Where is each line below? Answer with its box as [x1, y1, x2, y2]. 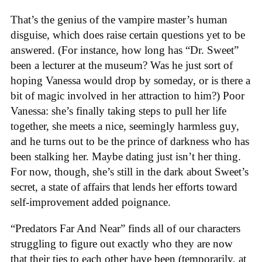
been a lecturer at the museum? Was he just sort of [11, 59, 233, 72]
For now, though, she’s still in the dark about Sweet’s [11, 166, 249, 178]
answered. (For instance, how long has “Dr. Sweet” [11, 44, 239, 57]
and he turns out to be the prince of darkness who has [11, 135, 249, 148]
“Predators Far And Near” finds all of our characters [11, 222, 240, 235]
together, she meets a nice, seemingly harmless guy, [11, 120, 239, 133]
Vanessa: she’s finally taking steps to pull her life [11, 105, 226, 118]
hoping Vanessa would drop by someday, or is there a [11, 74, 250, 87]
